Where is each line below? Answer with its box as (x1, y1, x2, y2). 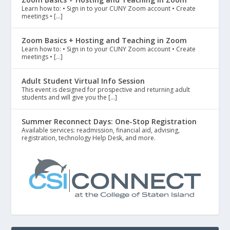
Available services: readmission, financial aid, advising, (22, 126, 180, 135)
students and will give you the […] (22, 93, 118, 102)
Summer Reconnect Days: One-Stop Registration (22, 117, 197, 127)
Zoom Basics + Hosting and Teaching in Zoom (22, 35, 187, 46)
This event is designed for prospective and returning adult (22, 85, 190, 94)
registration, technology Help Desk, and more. (22, 133, 156, 143)
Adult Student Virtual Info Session (22, 76, 145, 86)
